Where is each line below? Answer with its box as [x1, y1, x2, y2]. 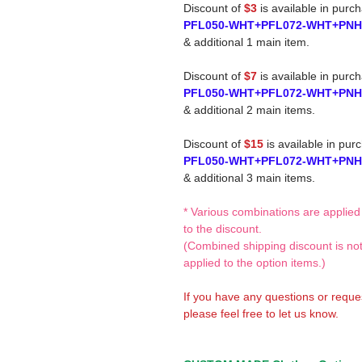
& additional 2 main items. [183, 103, 315, 116]
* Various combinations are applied [183, 205, 360, 218]
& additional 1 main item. [183, 36, 309, 48]
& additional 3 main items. [183, 171, 315, 184]
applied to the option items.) [183, 256, 326, 269]
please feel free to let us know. [183, 307, 339, 320]
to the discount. [183, 222, 262, 235]
